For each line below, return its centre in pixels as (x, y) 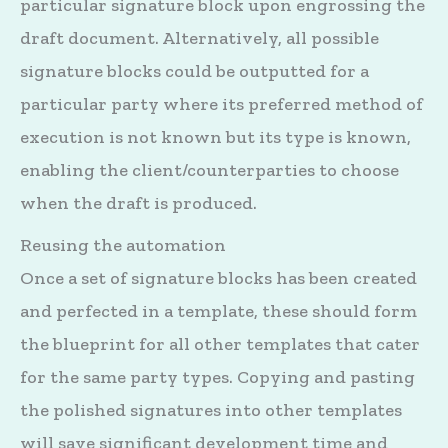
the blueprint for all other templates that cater (220, 344)
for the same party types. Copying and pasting (217, 377)
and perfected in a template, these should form (218, 311)
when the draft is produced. (138, 202)
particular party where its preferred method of (221, 103)
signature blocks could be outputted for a (194, 70)
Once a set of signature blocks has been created (218, 278)
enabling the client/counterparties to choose (209, 169)
